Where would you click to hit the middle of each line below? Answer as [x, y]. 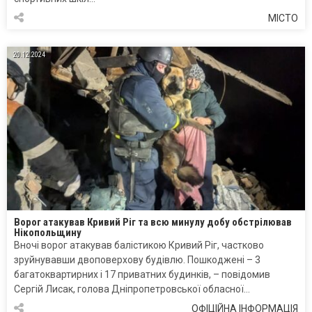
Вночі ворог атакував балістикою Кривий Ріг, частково [139, 245]
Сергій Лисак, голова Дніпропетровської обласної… [132, 289]
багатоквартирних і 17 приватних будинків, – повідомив [142, 275]
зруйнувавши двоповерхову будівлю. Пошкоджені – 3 [137, 260]
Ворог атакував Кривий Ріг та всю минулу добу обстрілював [153, 223]
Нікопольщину [48, 233]
